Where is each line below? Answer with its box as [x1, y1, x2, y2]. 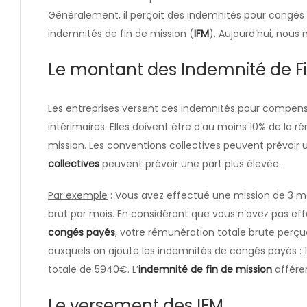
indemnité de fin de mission [138, 262, 272, 276]
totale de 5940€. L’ [48, 262, 138, 276]
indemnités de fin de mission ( [48, 26, 194, 40]
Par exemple [48, 188, 108, 202]
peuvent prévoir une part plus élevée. [99, 156, 281, 171]
